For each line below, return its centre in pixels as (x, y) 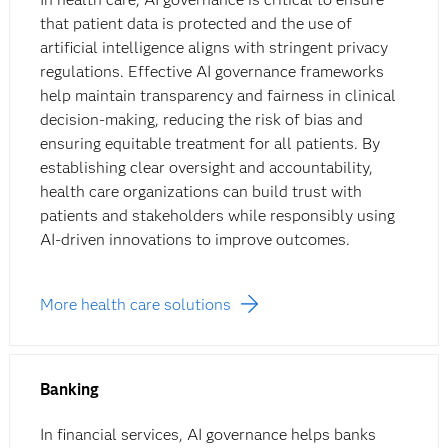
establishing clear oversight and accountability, (206, 168)
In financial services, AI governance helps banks (207, 435)
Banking (69, 390)
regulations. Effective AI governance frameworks (211, 72)
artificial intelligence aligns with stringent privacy (213, 48)
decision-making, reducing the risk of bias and (201, 120)
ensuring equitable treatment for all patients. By (209, 144)
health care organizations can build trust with (200, 192)
